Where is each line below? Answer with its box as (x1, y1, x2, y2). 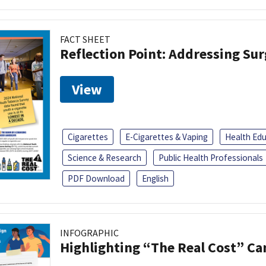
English (142, 173, 169, 185)
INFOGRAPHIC (60, 227, 119, 239)
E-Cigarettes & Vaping (125, 131, 208, 143)
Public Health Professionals (159, 152, 263, 164)
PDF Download (68, 173, 125, 185)
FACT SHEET (60, 33, 110, 46)
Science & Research (68, 152, 141, 164)
